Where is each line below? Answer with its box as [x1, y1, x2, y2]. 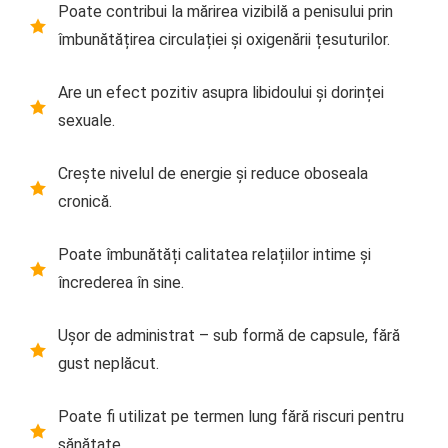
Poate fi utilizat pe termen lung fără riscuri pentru [58, 406, 404, 426]
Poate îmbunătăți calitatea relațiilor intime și [58, 244, 371, 264]
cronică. [58, 191, 112, 211]
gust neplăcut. [58, 353, 159, 373]
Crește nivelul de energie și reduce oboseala [58, 163, 368, 183]
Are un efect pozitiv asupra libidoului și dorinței [58, 82, 384, 102]
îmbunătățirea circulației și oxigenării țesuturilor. [58, 29, 390, 49]
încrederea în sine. [58, 272, 184, 292]
